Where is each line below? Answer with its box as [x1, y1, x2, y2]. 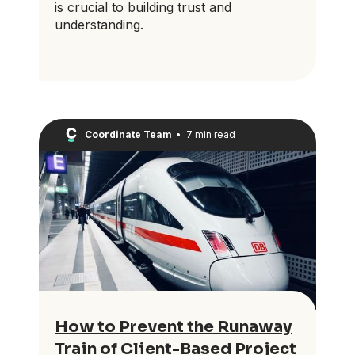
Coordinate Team [85, 128, 172, 141]
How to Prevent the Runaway [55, 316, 292, 337]
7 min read [185, 128, 235, 141]
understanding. [55, 17, 143, 33]
